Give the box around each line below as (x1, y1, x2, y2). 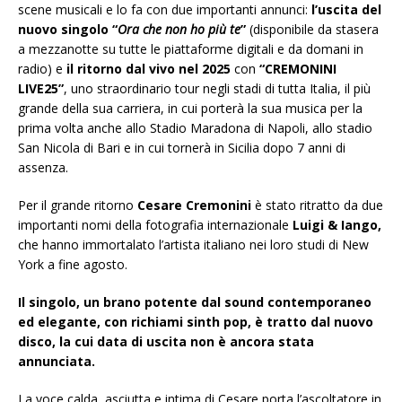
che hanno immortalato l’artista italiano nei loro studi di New (18, 236, 369, 254)
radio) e (18, 60, 66, 78)
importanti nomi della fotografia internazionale (18, 216, 293, 234)
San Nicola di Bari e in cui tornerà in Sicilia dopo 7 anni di (18, 139, 345, 157)
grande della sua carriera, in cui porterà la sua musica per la (18, 100, 363, 118)
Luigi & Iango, (293, 216, 381, 234)
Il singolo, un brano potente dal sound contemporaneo (18, 293, 371, 311)
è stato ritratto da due (251, 197, 383, 214)
